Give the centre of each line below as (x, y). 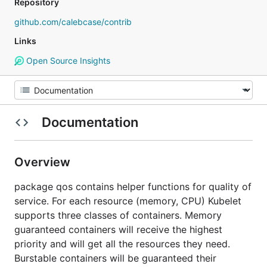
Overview (44, 162)
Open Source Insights (67, 60)
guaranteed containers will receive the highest (118, 229)
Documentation (90, 122)
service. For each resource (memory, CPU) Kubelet (128, 201)
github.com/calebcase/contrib (73, 22)
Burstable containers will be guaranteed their (115, 258)
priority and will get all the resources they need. (122, 244)
